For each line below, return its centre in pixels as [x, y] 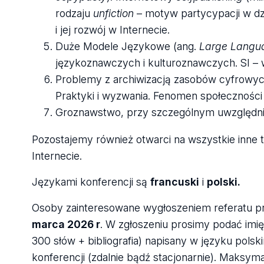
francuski [174, 181]
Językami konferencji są [91, 181]
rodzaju [74, 14]
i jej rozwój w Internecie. [112, 30]
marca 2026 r [66, 224]
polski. [225, 181]
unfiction [113, 14]
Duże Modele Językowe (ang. [127, 47]
